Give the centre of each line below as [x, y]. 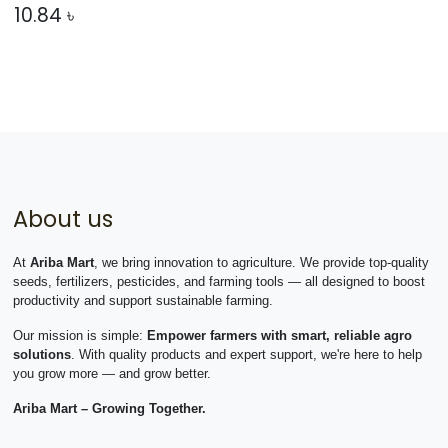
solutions [41, 355]
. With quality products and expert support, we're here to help [246, 355]
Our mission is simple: [79, 336]
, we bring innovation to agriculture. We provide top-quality [261, 263]
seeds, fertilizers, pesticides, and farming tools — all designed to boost [218, 282]
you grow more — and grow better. [111, 374]
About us [62, 219]
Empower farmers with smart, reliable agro [279, 336]
